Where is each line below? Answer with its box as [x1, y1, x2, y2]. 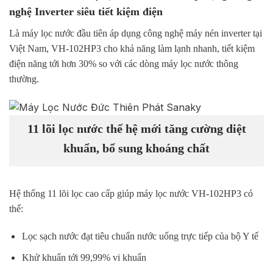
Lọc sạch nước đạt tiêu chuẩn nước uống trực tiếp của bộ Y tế [21, 231, 258, 242]
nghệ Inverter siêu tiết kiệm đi [9, 5, 152, 18]
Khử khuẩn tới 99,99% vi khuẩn [21, 252, 146, 263]
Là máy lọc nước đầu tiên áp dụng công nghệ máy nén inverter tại [9, 28, 262, 39]
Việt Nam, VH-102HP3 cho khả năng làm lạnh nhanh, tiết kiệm [9, 43, 255, 54]
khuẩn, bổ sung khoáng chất [63, 141, 210, 155]
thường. [9, 74, 39, 85]
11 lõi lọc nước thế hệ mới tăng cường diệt [27, 121, 246, 135]
